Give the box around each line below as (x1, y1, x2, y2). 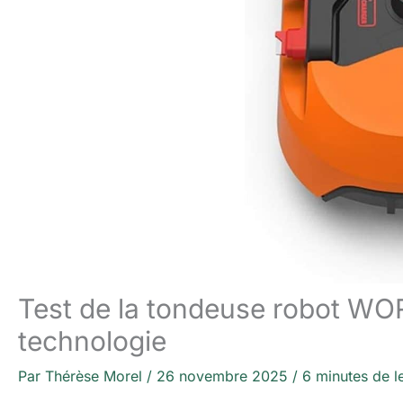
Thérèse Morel (45, 367, 147, 385)
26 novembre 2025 (157, 367, 292, 385)
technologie (18, 325, 166, 357)
